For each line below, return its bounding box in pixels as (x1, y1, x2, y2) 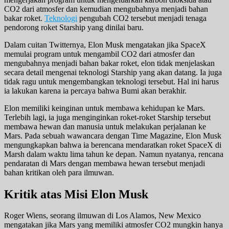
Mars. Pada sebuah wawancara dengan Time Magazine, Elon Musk (4, 131, 221, 140)
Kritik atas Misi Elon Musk (4, 187, 148, 201)
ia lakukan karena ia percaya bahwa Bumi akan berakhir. (4, 86, 187, 95)
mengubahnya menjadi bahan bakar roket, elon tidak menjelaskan (4, 58, 215, 67)
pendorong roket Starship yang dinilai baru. (4, 22, 144, 32)
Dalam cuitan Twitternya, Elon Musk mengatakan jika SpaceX (4, 40, 206, 49)
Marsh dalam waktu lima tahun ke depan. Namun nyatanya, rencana (4, 149, 223, 158)
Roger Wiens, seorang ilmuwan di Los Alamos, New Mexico (4, 211, 201, 220)
